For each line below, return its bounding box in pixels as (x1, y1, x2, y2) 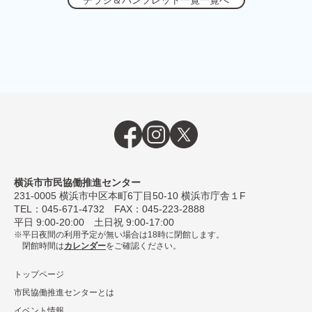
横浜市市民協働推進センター (14, 176, 141, 188)
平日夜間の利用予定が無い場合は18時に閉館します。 (22, 229, 224, 240)
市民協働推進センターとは (14, 287, 114, 297)
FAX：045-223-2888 (104, 203, 205, 214)
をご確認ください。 (106, 240, 181, 251)
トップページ (14, 269, 64, 279)
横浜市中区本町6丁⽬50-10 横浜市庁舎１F (59, 189, 247, 201)
